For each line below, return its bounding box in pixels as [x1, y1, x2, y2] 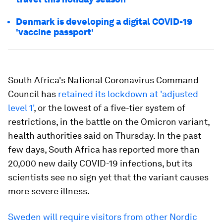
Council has [8, 89, 58, 99]
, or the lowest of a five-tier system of [34, 103, 185, 113]
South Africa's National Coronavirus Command [8, 75, 199, 85]
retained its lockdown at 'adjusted [58, 89, 198, 99]
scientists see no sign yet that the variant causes [8, 172, 209, 182]
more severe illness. [8, 186, 90, 196]
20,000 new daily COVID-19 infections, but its [8, 158, 192, 168]
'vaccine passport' [16, 27, 94, 37]
